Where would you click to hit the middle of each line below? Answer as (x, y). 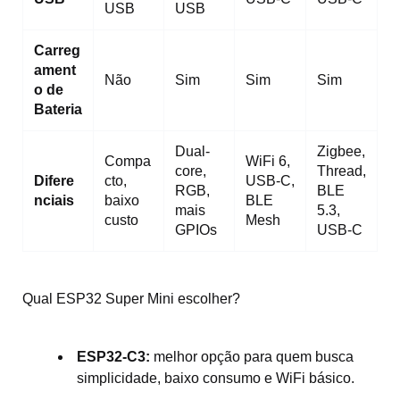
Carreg (57, 50)
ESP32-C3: (113, 356)
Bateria (58, 109)
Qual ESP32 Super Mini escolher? (131, 298)
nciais (54, 200)
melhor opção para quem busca (252, 356)
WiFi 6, (268, 161)
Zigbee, (341, 151)
